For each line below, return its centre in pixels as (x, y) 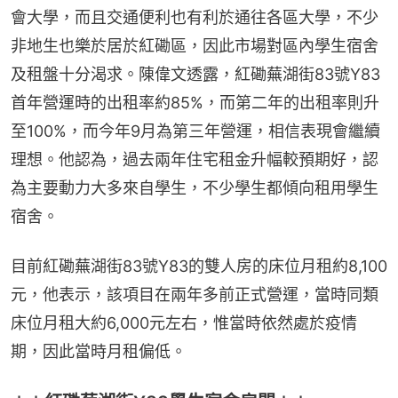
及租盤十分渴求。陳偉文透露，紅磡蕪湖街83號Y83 (195, 74)
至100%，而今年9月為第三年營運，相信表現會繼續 (195, 131)
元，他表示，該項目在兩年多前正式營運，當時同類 (195, 294)
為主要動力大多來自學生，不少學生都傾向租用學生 (195, 187)
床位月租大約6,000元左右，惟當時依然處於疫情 (184, 322)
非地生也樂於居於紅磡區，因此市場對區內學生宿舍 (195, 45)
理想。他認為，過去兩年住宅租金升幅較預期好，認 (195, 159)
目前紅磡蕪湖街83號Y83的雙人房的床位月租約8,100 (199, 266)
